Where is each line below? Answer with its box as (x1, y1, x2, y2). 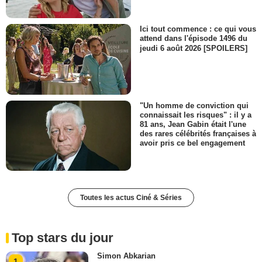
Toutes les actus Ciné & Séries (80, 194, 182, 202)
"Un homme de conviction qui (140, 101, 249, 110)
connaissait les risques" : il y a (140, 110, 251, 119)
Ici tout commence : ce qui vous (140, 25, 256, 34)
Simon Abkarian (97, 251, 156, 261)
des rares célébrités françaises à (140, 129, 256, 139)
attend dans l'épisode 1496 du (140, 34, 247, 43)
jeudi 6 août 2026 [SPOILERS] (140, 43, 247, 53)
